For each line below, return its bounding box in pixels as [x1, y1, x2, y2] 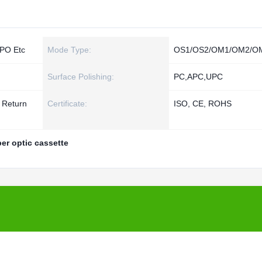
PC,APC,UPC [174, 72, 223, 81]
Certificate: [47, 99, 87, 108]
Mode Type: [47, 45, 91, 54]
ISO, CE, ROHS [174, 99, 232, 108]
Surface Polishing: [47, 72, 114, 81]
